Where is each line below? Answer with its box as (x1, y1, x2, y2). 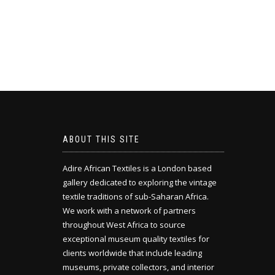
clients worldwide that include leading (63, 247, 202, 259)
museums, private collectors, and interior (63, 261, 214, 273)
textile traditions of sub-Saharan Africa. (63, 191, 209, 203)
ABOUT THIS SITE (63, 134, 140, 145)
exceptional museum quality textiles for (63, 233, 209, 245)
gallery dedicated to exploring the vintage (63, 177, 217, 188)
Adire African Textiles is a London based (63, 163, 212, 174)
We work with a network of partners (63, 205, 196, 217)
